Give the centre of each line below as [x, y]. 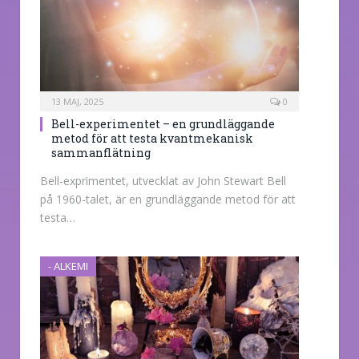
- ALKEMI [68, 266]
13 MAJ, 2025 [77, 102]
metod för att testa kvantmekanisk [152, 139]
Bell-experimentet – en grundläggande [163, 124]
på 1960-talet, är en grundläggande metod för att [168, 200]
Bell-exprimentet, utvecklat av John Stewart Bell [163, 181]
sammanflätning [101, 153]
